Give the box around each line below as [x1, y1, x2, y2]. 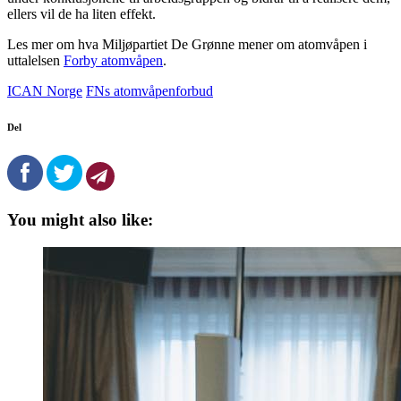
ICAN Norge [7, 82, 82, 98]
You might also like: [7, 210, 153, 230]
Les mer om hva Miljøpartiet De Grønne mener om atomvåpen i [7, 36, 367, 52]
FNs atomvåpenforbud [86, 82, 213, 98]
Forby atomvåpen [64, 52, 163, 68]
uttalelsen [7, 52, 64, 68]
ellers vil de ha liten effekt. [7, 5, 156, 21]
